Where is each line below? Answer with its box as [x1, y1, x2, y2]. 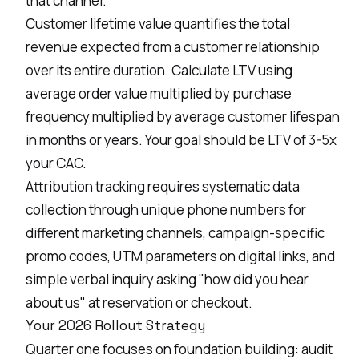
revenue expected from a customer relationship [26, 37, 320, 56]
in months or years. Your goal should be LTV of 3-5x [26, 130, 337, 149]
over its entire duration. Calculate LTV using [26, 60, 292, 79]
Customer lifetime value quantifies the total [26, 14, 290, 33]
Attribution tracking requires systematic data [26, 176, 300, 196]
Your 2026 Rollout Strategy [26, 316, 205, 334]
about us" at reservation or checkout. [26, 292, 252, 312]
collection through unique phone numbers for [26, 200, 306, 219]
